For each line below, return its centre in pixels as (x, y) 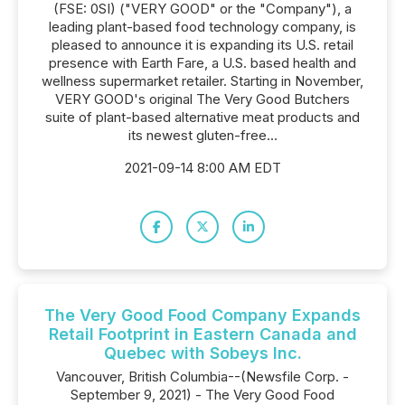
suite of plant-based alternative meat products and (202, 117)
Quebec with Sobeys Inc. (202, 353)
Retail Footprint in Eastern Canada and (202, 334)
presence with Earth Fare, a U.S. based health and (202, 63)
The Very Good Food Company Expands (202, 315)
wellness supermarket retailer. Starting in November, (202, 81)
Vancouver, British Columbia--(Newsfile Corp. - (202, 377)
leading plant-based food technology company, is (202, 27)
